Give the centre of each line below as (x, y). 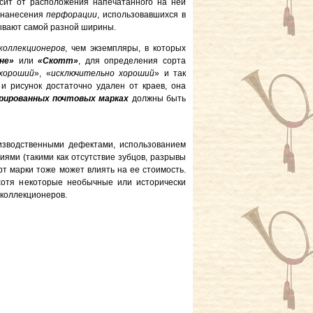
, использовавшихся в (142, 15)
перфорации (72, 15)
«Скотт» (58, 61)
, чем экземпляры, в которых (125, 48)
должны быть (158, 99)
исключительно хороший (103, 73)
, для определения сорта (132, 61)
